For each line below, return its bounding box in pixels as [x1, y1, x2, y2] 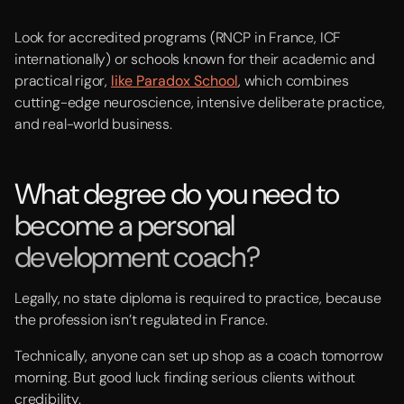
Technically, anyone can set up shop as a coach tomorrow [14, 346, 384, 365]
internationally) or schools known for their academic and [14, 50, 375, 69]
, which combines [237, 71, 350, 90]
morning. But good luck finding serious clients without [14, 368, 356, 387]
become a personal [14, 207, 234, 244]
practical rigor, [14, 71, 111, 90]
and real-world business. [14, 115, 172, 133]
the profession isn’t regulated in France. [14, 310, 268, 329]
